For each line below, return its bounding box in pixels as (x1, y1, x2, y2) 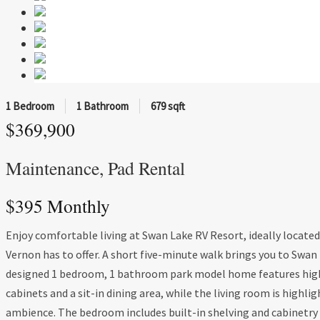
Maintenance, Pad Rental (6, 155, 185, 180)
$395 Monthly (6, 194, 110, 219)
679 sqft (151, 99, 185, 114)
